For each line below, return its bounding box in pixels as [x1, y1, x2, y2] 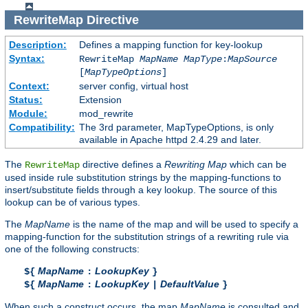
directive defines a [80, 159, 164, 170]
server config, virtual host [78, 80, 188, 92]
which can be [227, 159, 287, 170]
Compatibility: [8, 122, 75, 133]
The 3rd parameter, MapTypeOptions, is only [78, 122, 274, 133]
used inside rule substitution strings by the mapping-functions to [5, 172, 281, 184]
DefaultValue [160, 278, 219, 290]
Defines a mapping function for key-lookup [78, 39, 263, 51]
